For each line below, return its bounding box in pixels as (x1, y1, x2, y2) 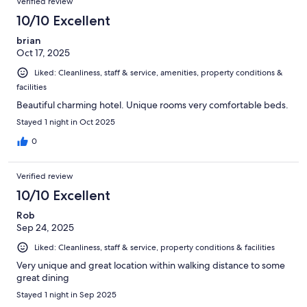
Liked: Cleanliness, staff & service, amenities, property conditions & (34, 67, 283, 79)
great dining (16, 271, 69, 284)
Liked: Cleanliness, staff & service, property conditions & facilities (34, 242, 275, 254)
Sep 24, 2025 (16, 221, 74, 234)
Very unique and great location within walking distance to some (16, 259, 285, 272)
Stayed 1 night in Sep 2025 (16, 289, 116, 301)
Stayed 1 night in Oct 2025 (16, 116, 115, 128)
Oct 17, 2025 (16, 47, 70, 60)
